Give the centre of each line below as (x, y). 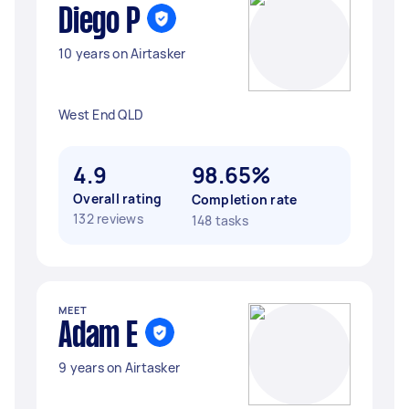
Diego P (100, 23)
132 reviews (108, 219)
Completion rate (244, 199)
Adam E (98, 337)
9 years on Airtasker (119, 367)
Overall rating (118, 199)
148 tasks (220, 220)
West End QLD (101, 115)
